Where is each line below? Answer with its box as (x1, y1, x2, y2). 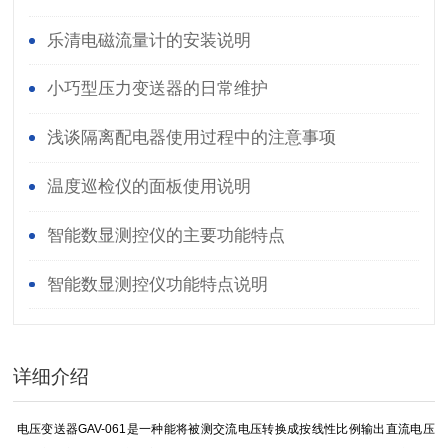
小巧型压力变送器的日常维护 (46, 79, 268, 99)
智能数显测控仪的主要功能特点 (46, 225, 285, 245)
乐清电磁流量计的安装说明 (46, 30, 251, 50)
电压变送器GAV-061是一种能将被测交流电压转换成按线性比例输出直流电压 (13, 422, 435, 437)
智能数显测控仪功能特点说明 (46, 274, 268, 294)
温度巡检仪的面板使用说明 (46, 177, 251, 197)
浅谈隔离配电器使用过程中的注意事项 (46, 128, 336, 148)
